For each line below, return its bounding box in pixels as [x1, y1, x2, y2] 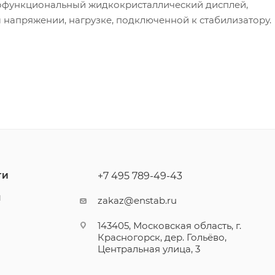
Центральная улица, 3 [98, 243, 201, 255]
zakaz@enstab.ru [98, 195, 177, 206]
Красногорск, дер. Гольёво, [98, 231, 227, 243]
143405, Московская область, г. [98, 220, 242, 231]
